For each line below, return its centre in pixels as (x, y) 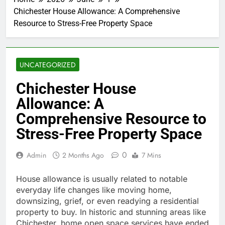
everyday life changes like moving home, (94, 190)
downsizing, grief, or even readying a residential (107, 201)
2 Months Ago (83, 155)
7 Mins (151, 155)
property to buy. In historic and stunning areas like (111, 212)
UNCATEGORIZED (48, 65)
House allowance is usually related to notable (102, 179)
